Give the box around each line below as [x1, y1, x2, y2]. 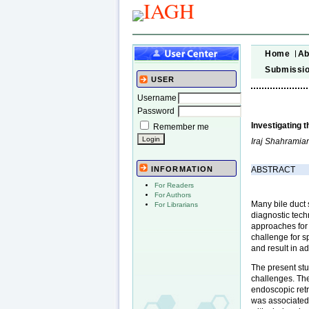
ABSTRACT [251, 164, 296, 175]
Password [137, 106, 175, 116]
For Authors [154, 191, 191, 199]
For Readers [154, 181, 194, 190]
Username [137, 92, 177, 103]
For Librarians [154, 201, 198, 209]
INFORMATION [151, 165, 214, 174]
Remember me [153, 121, 209, 132]
